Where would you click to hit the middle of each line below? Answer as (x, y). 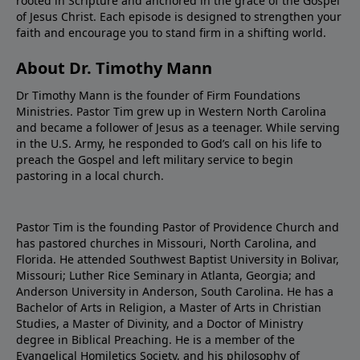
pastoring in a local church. (90, 175)
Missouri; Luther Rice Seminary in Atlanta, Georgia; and (166, 275)
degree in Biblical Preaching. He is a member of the (155, 339)
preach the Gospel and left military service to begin (155, 159)
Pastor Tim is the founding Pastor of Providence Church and (178, 227)
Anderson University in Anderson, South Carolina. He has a (175, 291)
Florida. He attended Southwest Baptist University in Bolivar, (178, 259)
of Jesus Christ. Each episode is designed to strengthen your (179, 16)
